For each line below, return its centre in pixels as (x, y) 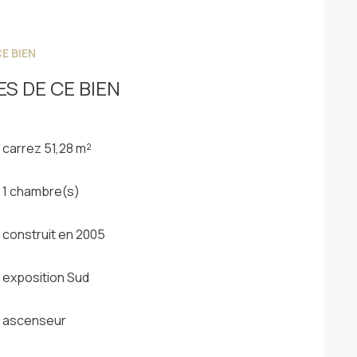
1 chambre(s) (41, 191)
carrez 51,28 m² (47, 148)
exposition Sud (46, 277)
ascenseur (35, 320)
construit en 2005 (54, 234)
